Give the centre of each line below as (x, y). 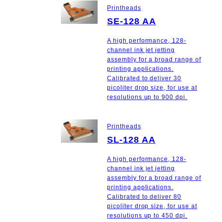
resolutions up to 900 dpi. (147, 97)
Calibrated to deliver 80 (144, 196)
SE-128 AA (132, 21)
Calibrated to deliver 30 (144, 78)
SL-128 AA (131, 139)
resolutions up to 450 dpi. (147, 215)
